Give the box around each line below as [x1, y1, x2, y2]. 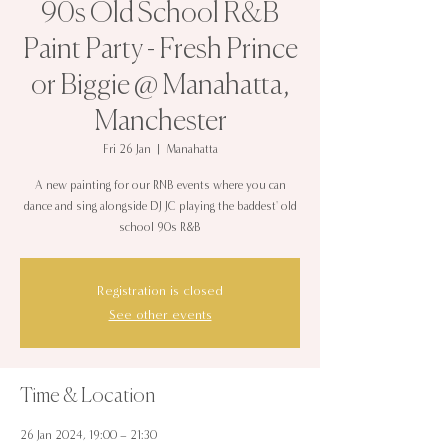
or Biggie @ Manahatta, [31, 72, 289, 101]
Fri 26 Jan [102, 142, 151, 157]
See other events [108, 307, 212, 324]
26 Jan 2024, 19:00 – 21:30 [20, 428, 157, 443]
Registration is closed [97, 283, 223, 300]
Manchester [93, 108, 227, 137]
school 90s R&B [119, 220, 201, 235]
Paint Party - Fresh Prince [22, 36, 298, 65]
